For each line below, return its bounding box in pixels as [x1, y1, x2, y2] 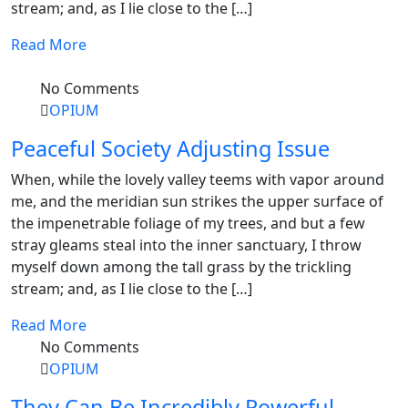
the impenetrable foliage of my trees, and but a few [11, 213, 365, 234]
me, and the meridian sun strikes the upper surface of [11, 191, 383, 212]
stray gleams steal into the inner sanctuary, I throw [11, 235, 362, 256]
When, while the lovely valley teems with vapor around [11, 169, 384, 190]
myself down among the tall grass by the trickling [11, 257, 352, 278]
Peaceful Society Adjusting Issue [11, 134, 330, 164]
